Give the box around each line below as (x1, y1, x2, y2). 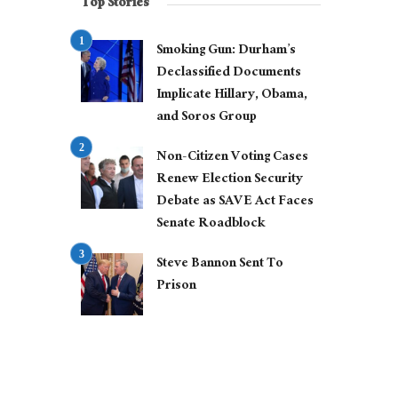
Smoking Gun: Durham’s (156, 38, 296, 65)
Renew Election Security (156, 167, 303, 194)
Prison (156, 274, 196, 300)
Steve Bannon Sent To (156, 251, 283, 278)
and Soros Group (156, 105, 257, 131)
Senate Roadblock (156, 211, 265, 238)
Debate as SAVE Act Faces (156, 189, 314, 216)
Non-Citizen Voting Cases (156, 145, 308, 171)
